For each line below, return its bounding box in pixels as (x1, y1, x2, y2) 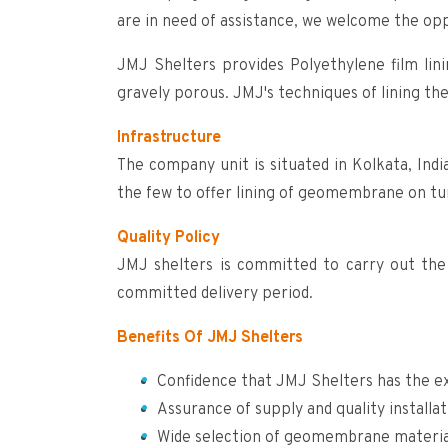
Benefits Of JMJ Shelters (117, 327, 303, 348)
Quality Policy (117, 227, 220, 248)
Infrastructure (117, 127, 221, 148)
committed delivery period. (117, 283, 313, 304)
